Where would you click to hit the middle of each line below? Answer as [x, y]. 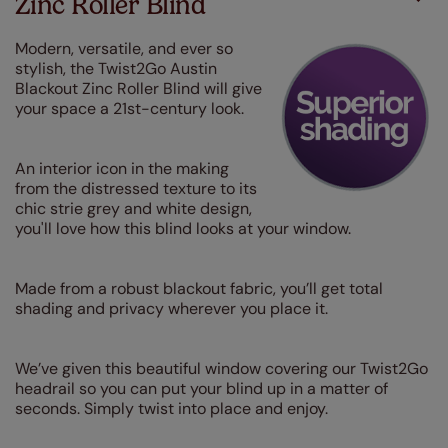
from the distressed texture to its [136, 188]
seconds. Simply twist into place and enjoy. [171, 408]
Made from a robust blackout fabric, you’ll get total [199, 288]
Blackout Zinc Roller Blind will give [138, 88]
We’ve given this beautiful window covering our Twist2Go [221, 368]
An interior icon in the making [122, 168]
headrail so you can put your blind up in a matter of [201, 388]
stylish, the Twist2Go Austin [116, 68]
